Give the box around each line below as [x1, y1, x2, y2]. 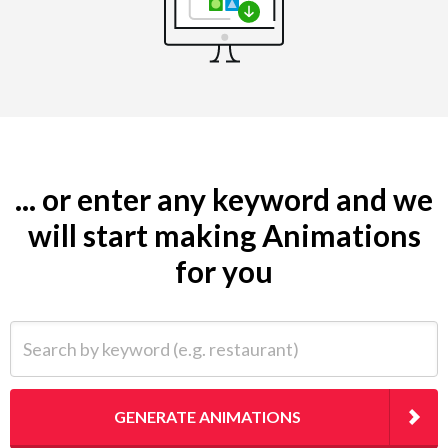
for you [175, 252, 273, 289]
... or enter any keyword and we [15, 180, 433, 217]
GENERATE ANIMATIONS [114, 406, 301, 426]
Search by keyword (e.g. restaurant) [9, 321, 250, 341]
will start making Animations [27, 216, 421, 253]
